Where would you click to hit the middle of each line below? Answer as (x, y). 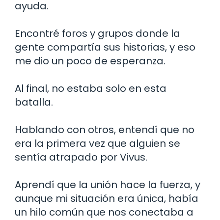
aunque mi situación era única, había (107, 199)
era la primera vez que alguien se (97, 144)
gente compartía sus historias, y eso (105, 47)
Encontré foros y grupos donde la (97, 34)
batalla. (34, 102)
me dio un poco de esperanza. (90, 61)
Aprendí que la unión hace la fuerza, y (108, 185)
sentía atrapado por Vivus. (81, 157)
